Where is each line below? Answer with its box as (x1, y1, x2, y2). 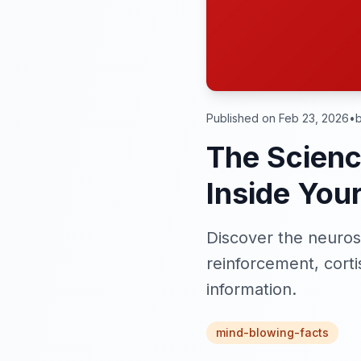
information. (206, 280, 297, 299)
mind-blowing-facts (216, 326, 329, 339)
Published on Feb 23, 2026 (206, 111, 349, 125)
